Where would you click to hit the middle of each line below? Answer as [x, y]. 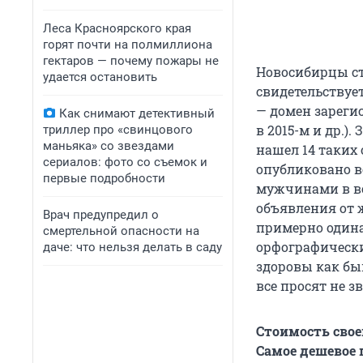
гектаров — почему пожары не [131, 61]
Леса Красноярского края [117, 28]
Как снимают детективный [137, 113]
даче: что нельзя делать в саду [132, 247]
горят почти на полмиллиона [128, 45]
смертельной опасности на [121, 231]
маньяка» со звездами [109, 146]
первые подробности [104, 178]
